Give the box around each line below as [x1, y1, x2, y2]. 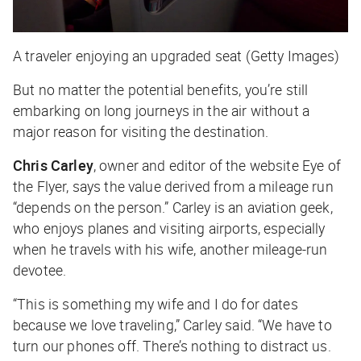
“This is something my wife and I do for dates [13, 293, 298, 313]
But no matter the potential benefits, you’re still [13, 79, 309, 99]
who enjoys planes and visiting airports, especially [13, 218, 326, 238]
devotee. [13, 259, 70, 280]
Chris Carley [13, 155, 93, 175]
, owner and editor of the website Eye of [93, 155, 341, 175]
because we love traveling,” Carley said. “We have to [13, 314, 332, 334]
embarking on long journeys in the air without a [13, 100, 310, 120]
